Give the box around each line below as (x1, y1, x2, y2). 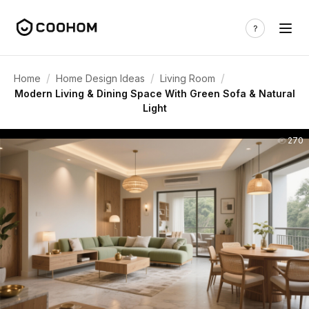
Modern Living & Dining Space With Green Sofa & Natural (14, 88, 295, 99)
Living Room (160, 72, 215, 84)
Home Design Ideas (56, 72, 145, 84)
